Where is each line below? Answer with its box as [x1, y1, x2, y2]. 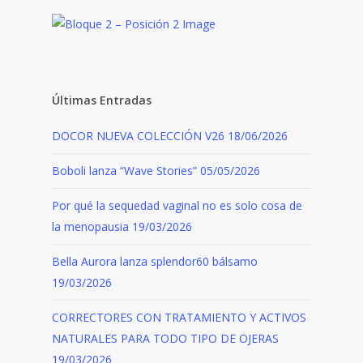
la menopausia [52, 218, 129, 234]
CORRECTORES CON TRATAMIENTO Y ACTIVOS [52, 309, 306, 325]
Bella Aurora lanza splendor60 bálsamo [52, 253, 258, 269]
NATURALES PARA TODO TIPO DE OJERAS [52, 330, 279, 346]
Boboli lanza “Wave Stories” [52, 162, 197, 178]
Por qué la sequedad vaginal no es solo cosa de [52, 197, 302, 213]
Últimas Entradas [52, 92, 152, 108]
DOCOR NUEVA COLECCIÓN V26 [52, 127, 224, 143]
